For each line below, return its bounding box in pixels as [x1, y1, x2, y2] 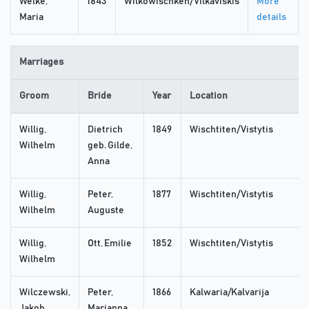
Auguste [88, 206, 124, 216]
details [257, 12, 286, 23]
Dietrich [88, 125, 123, 135]
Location [190, 91, 228, 101]
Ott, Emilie [88, 239, 132, 249]
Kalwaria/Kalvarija [190, 288, 269, 298]
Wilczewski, [19, 288, 70, 298]
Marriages [19, 57, 63, 68]
